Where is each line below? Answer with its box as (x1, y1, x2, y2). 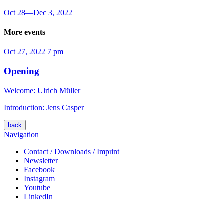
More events (4, 28, 45, 37)
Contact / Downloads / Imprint (24, 147, 119, 156)
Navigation (4, 130, 39, 139)
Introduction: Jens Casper (4, 103, 84, 111)
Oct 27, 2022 (4, 47, 45, 56)
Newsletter (24, 156, 58, 165)
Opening (4, 66, 39, 77)
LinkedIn (24, 192, 53, 201)
